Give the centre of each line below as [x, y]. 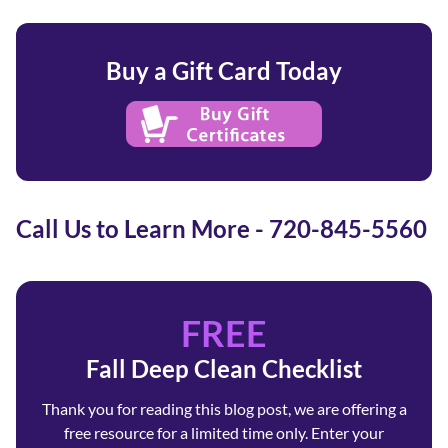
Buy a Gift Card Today [224, 70]
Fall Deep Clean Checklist [224, 368]
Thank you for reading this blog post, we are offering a [224, 408]
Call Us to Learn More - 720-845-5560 [221, 228]
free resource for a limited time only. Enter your [224, 432]
